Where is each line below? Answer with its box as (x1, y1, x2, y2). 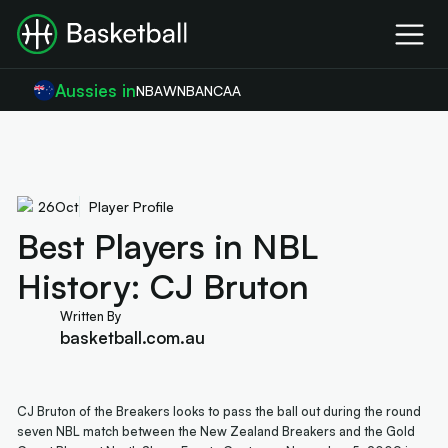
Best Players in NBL (17, 224, 319, 267)
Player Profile (88, 197, 174, 215)
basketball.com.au (59, 326, 205, 348)
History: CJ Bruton (17, 264, 310, 307)
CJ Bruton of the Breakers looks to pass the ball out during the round (17, 403, 422, 420)
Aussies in (55, 80, 137, 102)
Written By (59, 307, 121, 324)
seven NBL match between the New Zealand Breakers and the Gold (17, 423, 416, 440)
